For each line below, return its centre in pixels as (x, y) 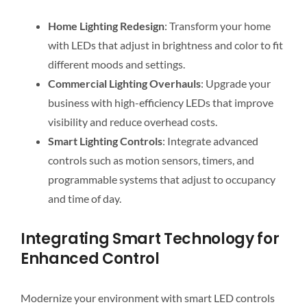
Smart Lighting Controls (105, 141)
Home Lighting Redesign (106, 26)
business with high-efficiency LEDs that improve (160, 103)
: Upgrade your (235, 84)
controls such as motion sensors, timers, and (151, 160)
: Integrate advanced (210, 141)
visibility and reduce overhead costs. (132, 122)
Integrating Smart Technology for (150, 238)
